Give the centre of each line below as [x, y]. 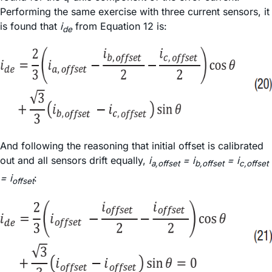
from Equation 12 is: [121, 26]
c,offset [254, 164]
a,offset [165, 164]
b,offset [209, 164]
